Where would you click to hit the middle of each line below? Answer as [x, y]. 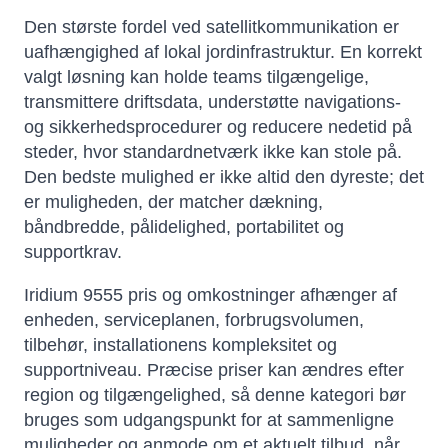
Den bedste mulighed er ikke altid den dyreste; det [224, 177]
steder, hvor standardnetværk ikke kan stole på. [213, 152]
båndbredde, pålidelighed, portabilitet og [184, 227]
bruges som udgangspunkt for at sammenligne [209, 420]
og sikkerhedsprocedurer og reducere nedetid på [218, 127]
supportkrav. [73, 252]
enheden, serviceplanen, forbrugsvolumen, [194, 320]
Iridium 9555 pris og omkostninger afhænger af [210, 295]
